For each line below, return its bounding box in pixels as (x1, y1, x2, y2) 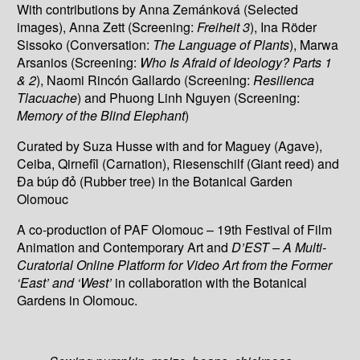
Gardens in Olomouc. (17, 290, 138, 309)
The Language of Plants (153, 35, 290, 54)
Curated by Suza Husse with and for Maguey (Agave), (17, 136, 323, 155)
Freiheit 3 (197, 17, 251, 36)
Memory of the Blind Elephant (17, 105, 186, 125)
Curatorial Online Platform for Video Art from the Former (17, 255, 333, 274)
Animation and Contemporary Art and (17, 237, 232, 256)
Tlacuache (17, 88, 78, 107)
